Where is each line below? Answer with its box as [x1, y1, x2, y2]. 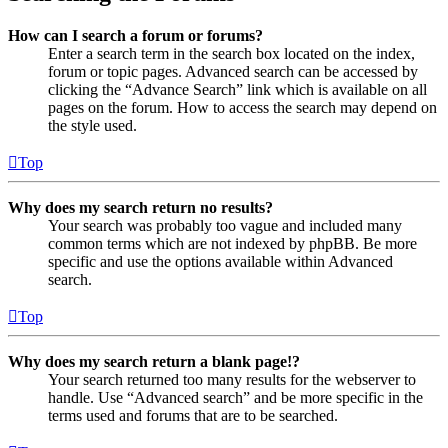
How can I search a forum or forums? [8, 27, 263, 45]
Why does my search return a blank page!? [8, 353, 300, 371]
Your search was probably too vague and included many [48, 217, 402, 235]
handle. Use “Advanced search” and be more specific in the [48, 389, 423, 407]
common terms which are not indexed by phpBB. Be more [48, 235, 417, 253]
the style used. [48, 117, 137, 135]
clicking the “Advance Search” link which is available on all [48, 81, 427, 99]
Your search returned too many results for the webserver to [48, 371, 416, 389]
